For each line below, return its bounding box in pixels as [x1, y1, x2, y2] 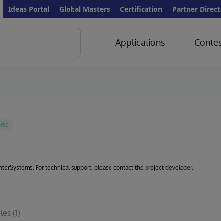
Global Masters [59, 4, 110, 14]
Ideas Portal [8, 4, 49, 14]
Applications [115, 37, 165, 48]
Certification [120, 4, 162, 14]
